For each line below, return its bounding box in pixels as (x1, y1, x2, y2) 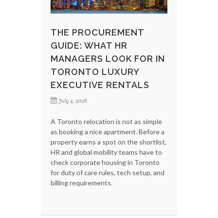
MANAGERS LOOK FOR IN (51, 53, 165, 64)
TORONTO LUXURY (51, 66, 139, 77)
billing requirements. (51, 178, 112, 187)
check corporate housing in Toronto (51, 158, 160, 166)
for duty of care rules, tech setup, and (51, 168, 164, 177)
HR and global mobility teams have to (51, 147, 162, 156)
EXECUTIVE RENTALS (51, 79, 149, 90)
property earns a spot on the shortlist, (51, 137, 166, 146)
